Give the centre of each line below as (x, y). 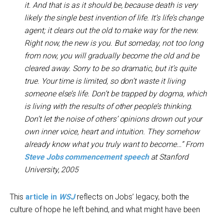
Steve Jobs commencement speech (87, 157)
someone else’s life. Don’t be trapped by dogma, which (116, 94)
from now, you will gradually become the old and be (112, 56)
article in (42, 197)
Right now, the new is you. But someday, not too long (114, 43)
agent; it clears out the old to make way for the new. (111, 30)
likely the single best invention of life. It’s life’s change (114, 18)
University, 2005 (52, 170)
